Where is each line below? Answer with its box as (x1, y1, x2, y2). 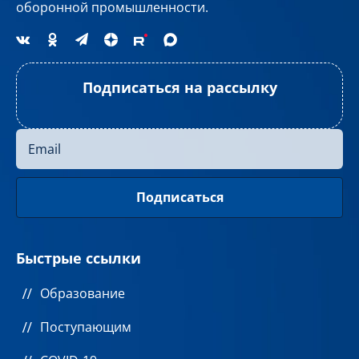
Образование (40, 284, 125, 302)
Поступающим (40, 317, 131, 336)
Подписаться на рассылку (82, 77, 277, 97)
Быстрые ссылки (16, 248, 141, 268)
